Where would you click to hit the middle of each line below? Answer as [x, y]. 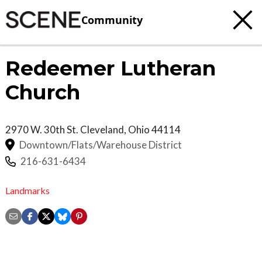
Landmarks [27, 190]
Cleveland [102, 130]
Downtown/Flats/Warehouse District [101, 144]
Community [112, 20]
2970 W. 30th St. [43, 130]
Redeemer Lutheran [111, 68]
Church [43, 92]
